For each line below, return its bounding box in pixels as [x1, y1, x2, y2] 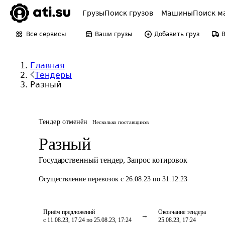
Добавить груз [154, 31, 199, 38]
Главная [30, 61, 65, 70]
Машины [161, 9, 193, 17]
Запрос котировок [127, 156, 188, 164]
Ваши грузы [95, 31, 132, 38]
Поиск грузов [104, 9, 153, 17]
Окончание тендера [158, 208, 206, 215]
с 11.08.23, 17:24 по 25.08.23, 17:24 [43, 216, 132, 223]
